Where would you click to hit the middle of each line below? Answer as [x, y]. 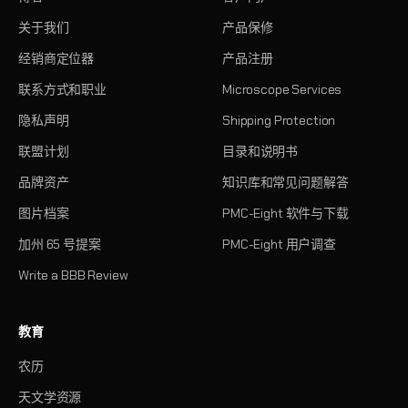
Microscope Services [282, 89]
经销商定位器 [56, 58]
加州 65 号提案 [60, 244]
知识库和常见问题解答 [286, 182]
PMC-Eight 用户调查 [280, 244]
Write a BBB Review [73, 275]
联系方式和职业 [63, 89]
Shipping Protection [279, 120]
